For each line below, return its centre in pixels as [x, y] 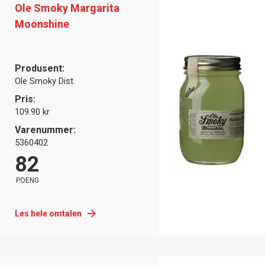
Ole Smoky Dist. [45, 81]
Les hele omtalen [48, 213]
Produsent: [40, 68]
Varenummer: [45, 130]
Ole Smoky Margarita [67, 8]
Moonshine [42, 24]
